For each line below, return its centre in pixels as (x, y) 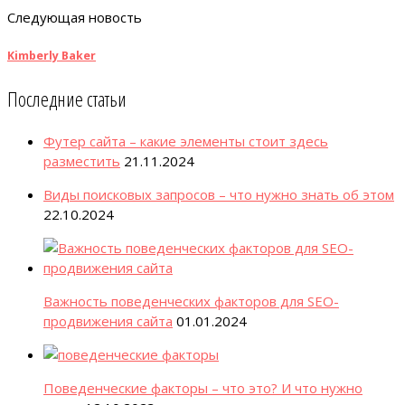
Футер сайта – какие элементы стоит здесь (186, 141)
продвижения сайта (108, 321)
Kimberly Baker (52, 56)
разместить (82, 161)
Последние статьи (67, 99)
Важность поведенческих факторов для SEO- (191, 301)
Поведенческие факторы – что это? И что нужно (203, 388)
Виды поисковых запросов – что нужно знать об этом (219, 195)
